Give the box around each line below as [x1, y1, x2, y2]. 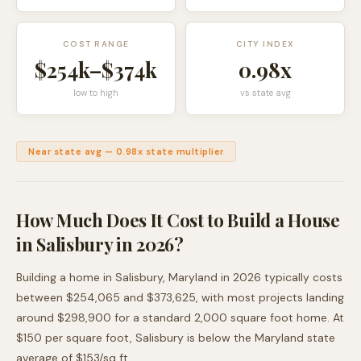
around [16, 310, 57, 325]
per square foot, [42, 330, 135, 345]
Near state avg [28, 146, 102, 157]
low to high [73, 87, 118, 98]
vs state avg [239, 87, 291, 98]
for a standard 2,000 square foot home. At [111, 310, 344, 325]
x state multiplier [137, 146, 224, 157]
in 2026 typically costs [218, 270, 342, 284]
